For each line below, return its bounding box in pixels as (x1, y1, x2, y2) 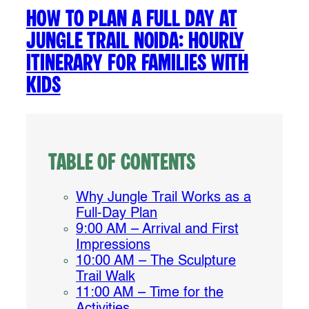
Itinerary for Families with (26, 52, 249, 76)
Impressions (76, 239, 150, 253)
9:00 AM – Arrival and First (76, 223, 239, 237)
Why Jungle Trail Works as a (76, 191, 251, 206)
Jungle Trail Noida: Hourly (26, 30, 245, 54)
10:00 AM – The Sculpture (76, 255, 236, 269)
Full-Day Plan (76, 207, 157, 221)
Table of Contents (48, 151, 196, 175)
